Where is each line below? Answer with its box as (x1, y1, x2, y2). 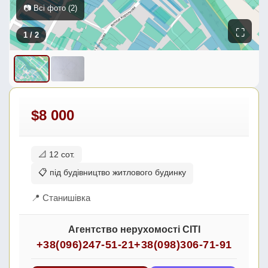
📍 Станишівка (31, 193, 90, 203)
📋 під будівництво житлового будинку (38, 167, 186, 178)
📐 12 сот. (38, 150, 75, 160)
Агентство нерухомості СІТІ (68, 224, 200, 235)
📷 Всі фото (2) (23, 4, 77, 13)
